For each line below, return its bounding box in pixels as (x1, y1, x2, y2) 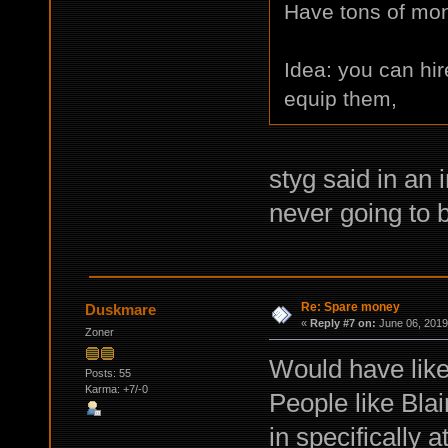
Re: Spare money (300, 300, 400, 315)
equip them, (283, 87, 397, 111)
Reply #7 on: (309, 317, 376, 330)
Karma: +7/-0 (84, 382, 148, 395)
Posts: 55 (84, 366, 131, 379)
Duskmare (85, 301, 157, 319)
